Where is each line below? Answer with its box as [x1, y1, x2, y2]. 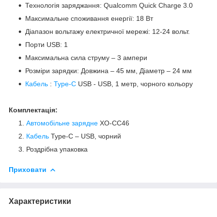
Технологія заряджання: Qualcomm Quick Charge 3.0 [25, 1, 193, 9]
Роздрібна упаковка [26, 145, 88, 153]
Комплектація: [9, 106, 58, 114]
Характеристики [9, 197, 71, 205]
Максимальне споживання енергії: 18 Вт [25, 14, 153, 22]
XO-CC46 [98, 119, 129, 127]
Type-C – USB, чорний [49, 132, 121, 140]
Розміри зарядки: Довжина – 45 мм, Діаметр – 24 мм [25, 66, 192, 75]
